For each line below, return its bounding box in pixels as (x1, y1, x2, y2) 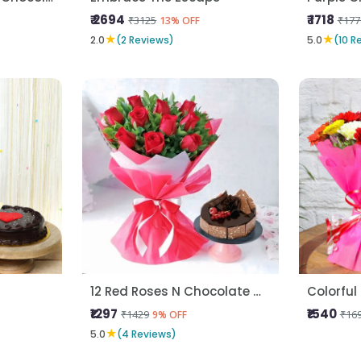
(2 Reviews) (116, 32, 175, 47)
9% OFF (152, 308, 188, 322)
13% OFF (160, 14, 201, 27)
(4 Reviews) (117, 326, 177, 341)
